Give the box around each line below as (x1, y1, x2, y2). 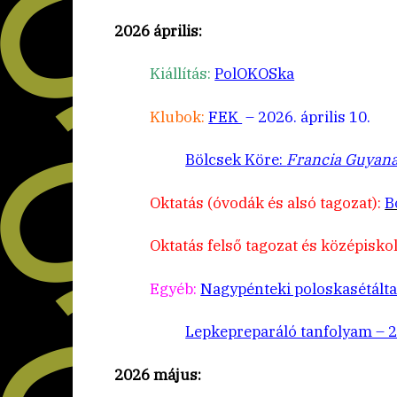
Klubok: (150, 106, 209, 127)
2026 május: (114, 364, 202, 385)
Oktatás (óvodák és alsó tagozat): (150, 192, 385, 213)
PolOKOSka (214, 64, 295, 84)
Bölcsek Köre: (185, 150, 287, 170)
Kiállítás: (150, 64, 215, 84)
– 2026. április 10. (242, 106, 371, 127)
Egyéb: (150, 278, 201, 299)
